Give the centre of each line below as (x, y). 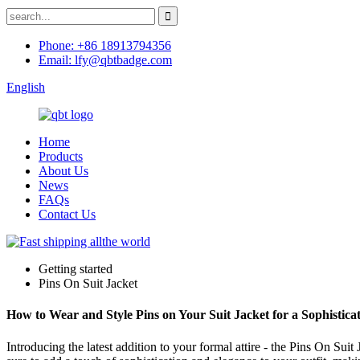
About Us (63, 171)
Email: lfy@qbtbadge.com (105, 60)
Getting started (76, 269)
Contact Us (67, 214)
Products (61, 156)
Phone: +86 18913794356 (105, 45)
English (26, 87)
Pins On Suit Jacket (88, 283)
